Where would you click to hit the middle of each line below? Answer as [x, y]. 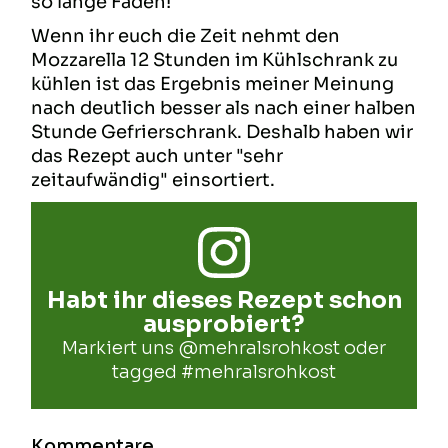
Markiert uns [120, 347]
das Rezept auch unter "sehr [157, 155]
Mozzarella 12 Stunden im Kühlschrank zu [215, 59]
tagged [146, 371]
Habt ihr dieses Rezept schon [224, 299]
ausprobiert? [224, 323]
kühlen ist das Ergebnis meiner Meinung [213, 83]
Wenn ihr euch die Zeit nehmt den [186, 35]
